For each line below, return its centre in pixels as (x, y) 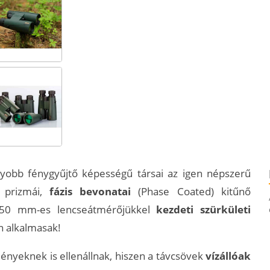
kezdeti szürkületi (203, 209)
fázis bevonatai (90, 191)
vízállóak (228, 256)
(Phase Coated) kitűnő (191, 191)
